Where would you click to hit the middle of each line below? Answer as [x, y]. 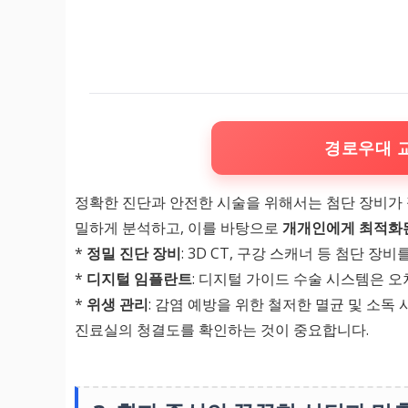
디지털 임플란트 [139, 279]
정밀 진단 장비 [134, 253]
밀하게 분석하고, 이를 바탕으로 [178, 228]
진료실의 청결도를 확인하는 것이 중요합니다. [222, 330]
